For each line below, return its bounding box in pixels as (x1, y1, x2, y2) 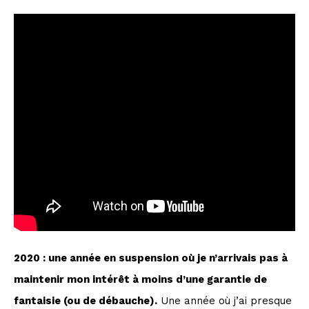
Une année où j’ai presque (157, 295, 292, 308)
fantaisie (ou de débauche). (14, 295, 157, 308)
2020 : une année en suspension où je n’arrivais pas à (14, 252, 288, 265)
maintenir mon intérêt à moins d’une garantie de (14, 273, 267, 286)
